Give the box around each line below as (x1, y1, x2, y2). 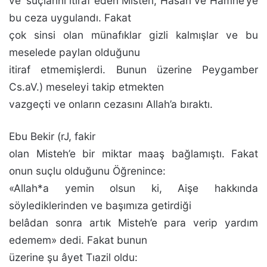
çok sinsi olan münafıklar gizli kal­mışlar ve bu (9, 29, 258, 41)
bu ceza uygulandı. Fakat (9, 11, 131, 24)
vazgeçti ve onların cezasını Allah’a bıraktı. (9, 98, 213, 110)
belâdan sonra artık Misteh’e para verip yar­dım (9, 216, 258, 229)
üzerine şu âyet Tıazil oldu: (9, 251, 138, 263)
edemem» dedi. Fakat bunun (9, 234, 147, 246)
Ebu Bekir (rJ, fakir (9, 130, 95, 142)
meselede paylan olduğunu (9, 46, 140, 58)
